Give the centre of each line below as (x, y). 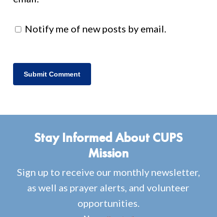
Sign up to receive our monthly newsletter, (108, 172)
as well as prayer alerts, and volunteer (108, 187)
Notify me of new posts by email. (95, 28)
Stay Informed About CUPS (108, 137)
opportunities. (108, 203)
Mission (108, 153)
